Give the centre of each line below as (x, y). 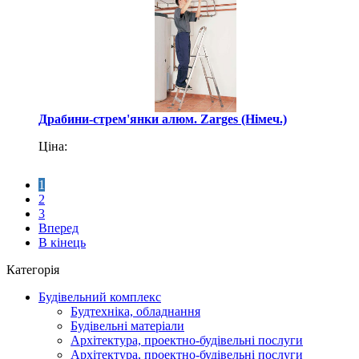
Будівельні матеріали (127, 325)
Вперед (58, 228)
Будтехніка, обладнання (135, 311)
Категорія (33, 269)
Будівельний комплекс (100, 296)
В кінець (62, 242)
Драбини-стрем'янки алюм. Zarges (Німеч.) (163, 119)
